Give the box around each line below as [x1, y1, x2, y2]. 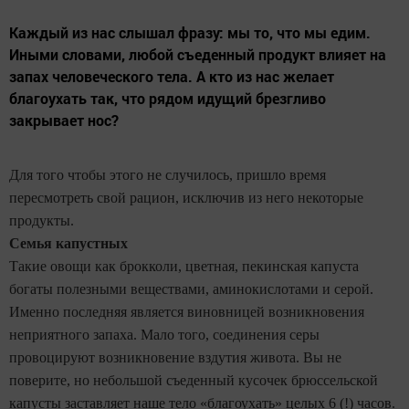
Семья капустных [9, 235, 128, 251]
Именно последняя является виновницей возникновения [9, 303, 364, 320]
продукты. [9, 212, 74, 228]
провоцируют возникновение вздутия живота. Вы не [9, 349, 341, 365]
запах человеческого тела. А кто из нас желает [9, 66, 334, 86]
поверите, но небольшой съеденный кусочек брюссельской [9, 372, 378, 388]
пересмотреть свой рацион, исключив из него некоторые [9, 189, 363, 205]
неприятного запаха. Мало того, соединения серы [9, 326, 320, 342]
